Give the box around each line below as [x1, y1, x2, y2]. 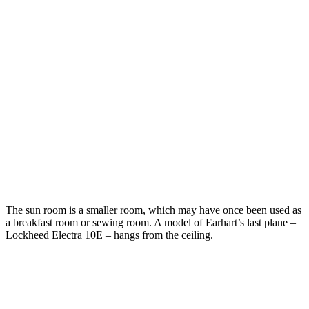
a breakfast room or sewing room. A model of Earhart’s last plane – [6, 216, 296, 228]
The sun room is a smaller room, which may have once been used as [6, 203, 301, 216]
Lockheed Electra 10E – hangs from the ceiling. [6, 228, 213, 241]
